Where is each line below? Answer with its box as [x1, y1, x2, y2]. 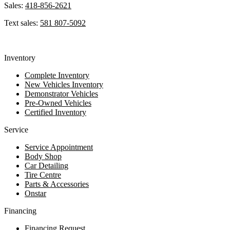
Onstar [25, 189, 46, 198]
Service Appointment [25, 143, 93, 152]
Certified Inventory [25, 108, 86, 117]
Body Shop [25, 152, 62, 161]
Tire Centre [25, 170, 61, 180]
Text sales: [4, 18, 40, 28]
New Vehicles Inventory [25, 80, 103, 89]
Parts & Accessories [25, 180, 89, 189]
